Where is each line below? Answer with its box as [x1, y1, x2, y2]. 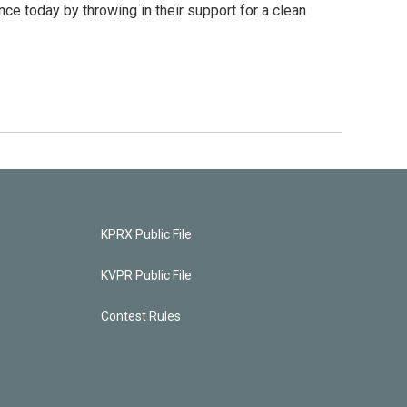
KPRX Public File [100, 227, 192, 242]
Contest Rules [100, 309, 181, 323]
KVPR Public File [100, 268, 192, 283]
